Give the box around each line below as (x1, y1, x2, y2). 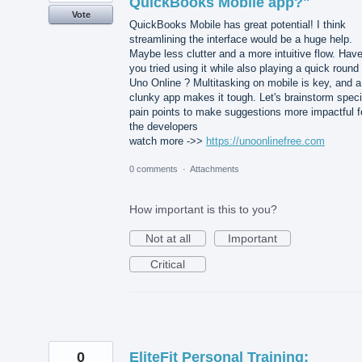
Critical (150, 258, 185, 271)
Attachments (190, 164, 239, 175)
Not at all (145, 232, 191, 246)
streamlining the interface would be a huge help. (129, 33, 352, 46)
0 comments (129, 164, 178, 175)
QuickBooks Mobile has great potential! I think (129, 19, 346, 32)
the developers (129, 120, 198, 133)
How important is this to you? (129, 203, 277, 217)
